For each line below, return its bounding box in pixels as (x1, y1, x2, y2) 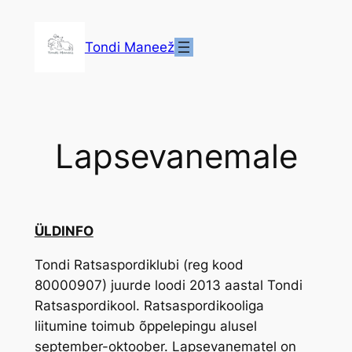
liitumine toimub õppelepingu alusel (34, 317, 257, 334)
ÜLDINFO (34, 222, 93, 239)
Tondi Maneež (84, 39, 174, 55)
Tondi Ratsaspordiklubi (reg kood (34, 256, 244, 273)
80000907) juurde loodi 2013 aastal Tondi (34, 277, 302, 293)
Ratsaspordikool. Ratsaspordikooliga (34, 297, 264, 313)
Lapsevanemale (54, 136, 298, 176)
